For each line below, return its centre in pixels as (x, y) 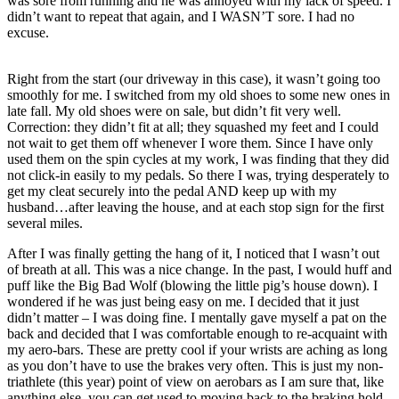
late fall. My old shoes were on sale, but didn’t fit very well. (174, 110)
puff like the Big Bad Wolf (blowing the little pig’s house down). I (192, 285)
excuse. (28, 32)
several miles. (45, 223)
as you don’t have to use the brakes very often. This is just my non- (195, 365)
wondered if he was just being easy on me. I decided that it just (183, 301)
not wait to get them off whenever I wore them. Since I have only (190, 142)
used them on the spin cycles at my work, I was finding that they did (198, 159)
